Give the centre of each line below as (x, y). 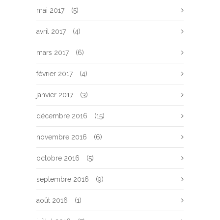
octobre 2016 (58, 158)
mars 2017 (53, 53)
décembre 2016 (62, 116)
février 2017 (55, 74)
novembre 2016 (62, 137)
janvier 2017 (55, 95)
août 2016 (52, 200)
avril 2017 (51, 31)
